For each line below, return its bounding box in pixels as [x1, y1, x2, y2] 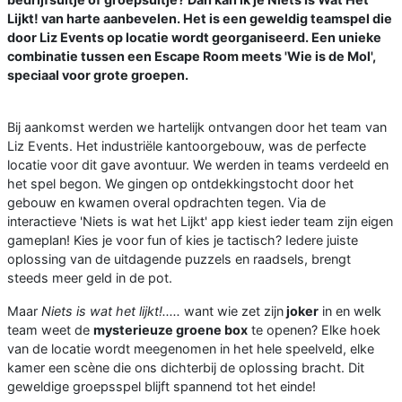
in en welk [319, 302, 381, 319]
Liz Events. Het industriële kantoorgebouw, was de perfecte [7, 137, 366, 153]
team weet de [7, 321, 93, 337]
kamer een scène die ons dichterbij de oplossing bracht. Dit [7, 359, 364, 375]
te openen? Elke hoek [248, 321, 380, 337]
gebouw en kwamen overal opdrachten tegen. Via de [7, 194, 326, 210]
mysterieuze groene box [93, 321, 248, 337]
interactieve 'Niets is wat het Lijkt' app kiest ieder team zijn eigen [7, 213, 393, 229]
